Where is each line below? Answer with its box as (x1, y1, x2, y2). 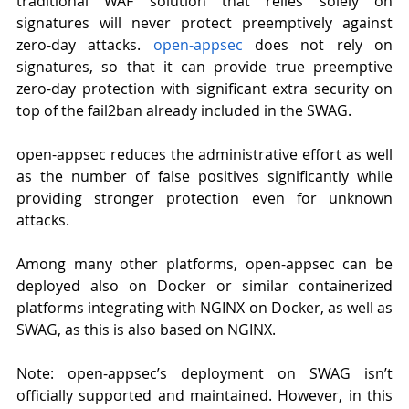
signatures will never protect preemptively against (16, 12, 393, 33)
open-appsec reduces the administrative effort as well (16, 143, 393, 164)
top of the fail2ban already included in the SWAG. (16, 100, 351, 121)
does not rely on (255, 34, 393, 55)
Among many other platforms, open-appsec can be (16, 253, 393, 274)
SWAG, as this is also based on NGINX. (16, 319, 276, 340)
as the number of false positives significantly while (16, 165, 393, 186)
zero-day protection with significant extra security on (16, 78, 393, 99)
